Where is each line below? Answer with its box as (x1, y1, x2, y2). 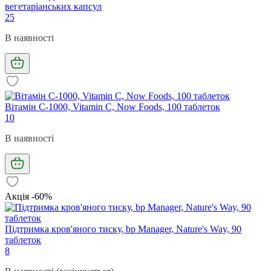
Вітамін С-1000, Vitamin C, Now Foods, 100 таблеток (5, 101, 220, 112)
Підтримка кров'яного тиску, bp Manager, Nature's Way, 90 (5, 223, 241, 234)
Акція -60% (5, 191, 52, 201)
